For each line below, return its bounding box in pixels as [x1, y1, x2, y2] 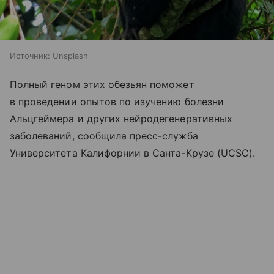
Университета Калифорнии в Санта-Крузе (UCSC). [10, 146, 256, 159]
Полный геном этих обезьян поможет [10, 78, 194, 91]
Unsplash [53, 50, 88, 61]
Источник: [10, 50, 50, 61]
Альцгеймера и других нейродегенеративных [10, 112, 232, 125]
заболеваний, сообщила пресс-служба [10, 129, 198, 142]
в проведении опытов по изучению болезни [10, 95, 224, 108]
